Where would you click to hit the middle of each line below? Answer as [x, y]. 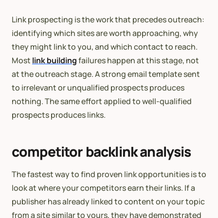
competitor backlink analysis [101, 152]
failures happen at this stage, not [138, 61]
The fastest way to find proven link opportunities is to [109, 174]
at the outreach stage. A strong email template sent [106, 74]
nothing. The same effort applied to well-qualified [102, 101]
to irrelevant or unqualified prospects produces [98, 88]
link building [54, 61]
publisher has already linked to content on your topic [108, 202]
